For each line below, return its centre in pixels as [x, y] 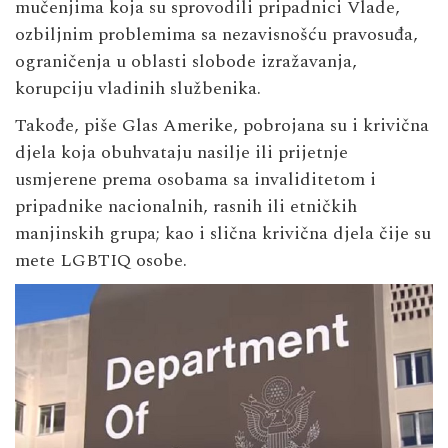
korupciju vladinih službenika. [138, 88]
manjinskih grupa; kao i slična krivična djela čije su [223, 233]
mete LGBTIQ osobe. [101, 260]
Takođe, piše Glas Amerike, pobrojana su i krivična [222, 125]
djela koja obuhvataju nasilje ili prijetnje [181, 152]
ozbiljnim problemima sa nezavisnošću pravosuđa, [216, 34]
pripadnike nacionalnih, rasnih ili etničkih [186, 206]
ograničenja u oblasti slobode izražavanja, [186, 61]
